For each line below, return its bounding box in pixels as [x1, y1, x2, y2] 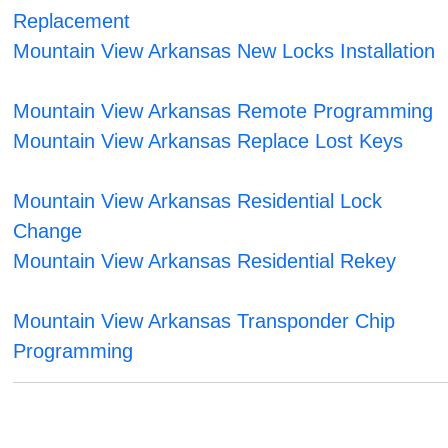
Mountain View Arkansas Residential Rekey [13, 250, 397, 273]
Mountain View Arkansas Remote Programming [13, 100, 434, 123]
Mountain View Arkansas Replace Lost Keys [13, 130, 404, 153]
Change [13, 220, 83, 243]
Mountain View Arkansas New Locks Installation [13, 40, 436, 63]
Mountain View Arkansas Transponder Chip [13, 310, 396, 333]
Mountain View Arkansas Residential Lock [13, 190, 383, 213]
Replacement [13, 10, 131, 33]
